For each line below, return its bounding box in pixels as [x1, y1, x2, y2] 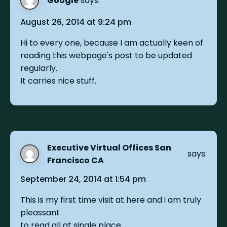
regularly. [20, 62, 58, 74]
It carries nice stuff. [20, 74, 97, 87]
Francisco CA [47, 154, 104, 166]
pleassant [20, 206, 60, 218]
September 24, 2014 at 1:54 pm [20, 173, 146, 185]
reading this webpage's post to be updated [20, 49, 193, 61]
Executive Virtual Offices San [47, 141, 172, 154]
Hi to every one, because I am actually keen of [20, 36, 204, 49]
